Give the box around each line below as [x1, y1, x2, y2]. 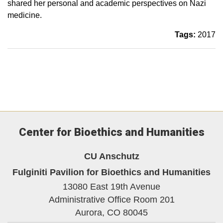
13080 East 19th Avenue [63, 182, 160, 192]
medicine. [7, 11, 42, 19]
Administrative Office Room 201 [48, 195, 175, 205]
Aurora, [75, 208, 105, 218]
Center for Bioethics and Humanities [18, 126, 205, 138]
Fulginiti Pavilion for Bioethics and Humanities [12, 167, 211, 177]
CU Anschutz [84, 151, 139, 161]
